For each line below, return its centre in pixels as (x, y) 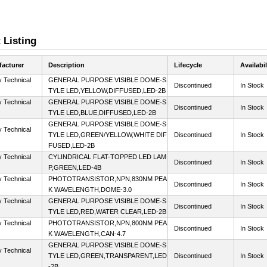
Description (66, 65)
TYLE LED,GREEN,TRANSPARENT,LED (108, 256)
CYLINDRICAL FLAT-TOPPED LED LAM (107, 157)
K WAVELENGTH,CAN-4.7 (87, 234)
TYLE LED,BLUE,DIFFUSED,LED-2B (102, 113)
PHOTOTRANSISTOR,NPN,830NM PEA (108, 179)
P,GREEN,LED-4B (75, 167)
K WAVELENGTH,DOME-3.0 (90, 190)
